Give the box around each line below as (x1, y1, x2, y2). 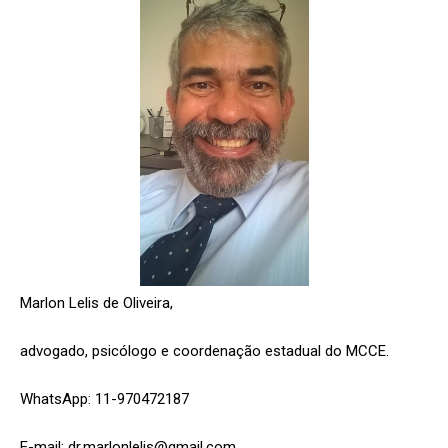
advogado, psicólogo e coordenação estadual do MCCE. (20, 342, 389, 361)
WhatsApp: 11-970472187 (20, 390, 189, 409)
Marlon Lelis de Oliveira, (20, 294, 173, 313)
